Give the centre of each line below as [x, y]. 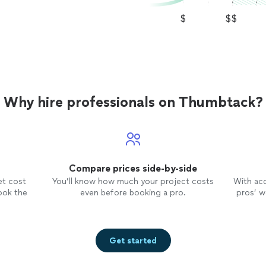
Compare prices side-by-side [133, 169]
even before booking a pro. [133, 193]
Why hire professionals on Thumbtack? [133, 102]
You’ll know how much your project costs [133, 182]
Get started [133, 240]
